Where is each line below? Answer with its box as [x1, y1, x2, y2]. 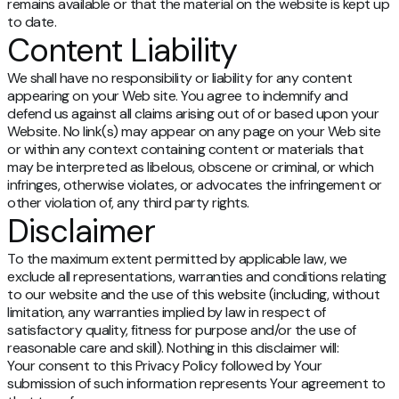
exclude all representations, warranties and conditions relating [7, 267, 387, 287]
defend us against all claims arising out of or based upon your [7, 104, 379, 124]
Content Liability [7, 29, 237, 72]
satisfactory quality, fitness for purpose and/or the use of [7, 321, 356, 340]
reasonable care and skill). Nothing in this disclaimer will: [7, 338, 338, 358]
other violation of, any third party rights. [7, 193, 249, 213]
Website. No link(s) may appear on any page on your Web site [7, 122, 381, 142]
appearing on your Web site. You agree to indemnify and [7, 86, 347, 106]
